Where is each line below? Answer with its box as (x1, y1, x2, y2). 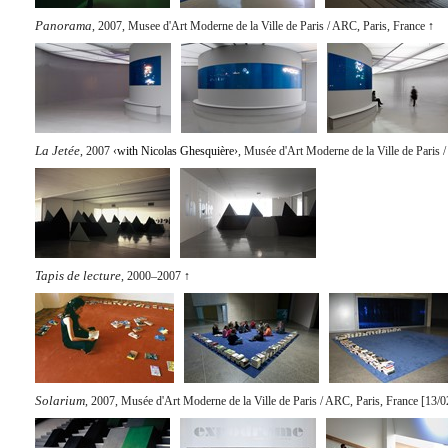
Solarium (35, 393, 85, 408)
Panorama (35, 18, 92, 33)
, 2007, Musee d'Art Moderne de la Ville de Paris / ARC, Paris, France (92, 19, 425, 33)
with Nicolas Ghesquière (117, 144, 234, 158)
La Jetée (35, 143, 80, 158)
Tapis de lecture (35, 268, 121, 283)
